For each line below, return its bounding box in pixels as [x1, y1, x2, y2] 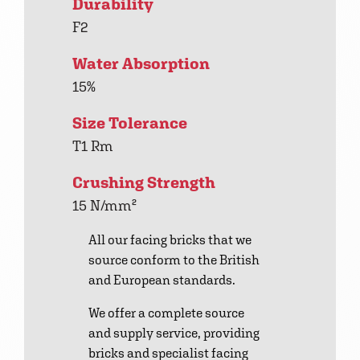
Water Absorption [72, 54, 210, 74]
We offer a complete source [88, 305, 244, 321]
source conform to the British [88, 252, 260, 268]
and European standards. [88, 272, 235, 288]
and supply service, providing [88, 325, 260, 342]
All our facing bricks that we [88, 232, 252, 248]
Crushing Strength [72, 173, 215, 193]
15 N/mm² [72, 197, 137, 215]
